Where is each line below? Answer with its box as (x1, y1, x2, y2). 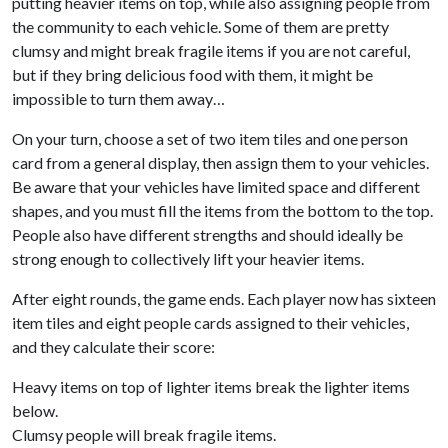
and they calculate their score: (12, 337, 215, 357)
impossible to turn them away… (12, 89, 225, 109)
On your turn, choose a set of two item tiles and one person (12, 129, 408, 149)
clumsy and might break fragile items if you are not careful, (12, 41, 410, 61)
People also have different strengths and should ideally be (12, 225, 403, 245)
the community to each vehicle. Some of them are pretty (12, 17, 389, 37)
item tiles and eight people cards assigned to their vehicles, (12, 313, 409, 333)
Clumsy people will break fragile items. (12, 425, 276, 445)
